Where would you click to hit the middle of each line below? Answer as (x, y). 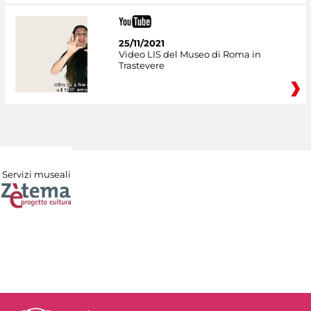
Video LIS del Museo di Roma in (190, 54)
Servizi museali (36, 174)
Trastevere (141, 65)
